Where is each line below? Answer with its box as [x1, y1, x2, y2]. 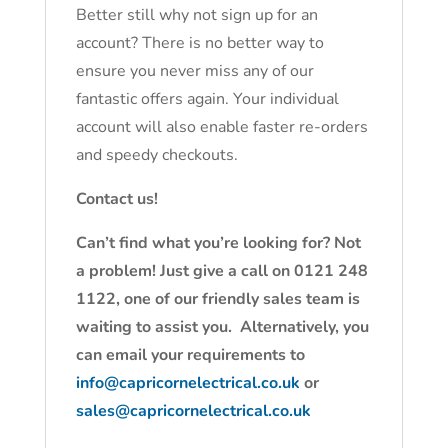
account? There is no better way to [75, 32, 324, 54]
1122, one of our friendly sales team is [75, 288, 360, 310]
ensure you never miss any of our [75, 60, 314, 82]
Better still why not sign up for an [75, 4, 318, 26]
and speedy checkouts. [75, 144, 238, 166]
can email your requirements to [75, 344, 305, 366]
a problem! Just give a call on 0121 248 [75, 260, 368, 282]
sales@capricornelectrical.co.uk [75, 400, 311, 422]
